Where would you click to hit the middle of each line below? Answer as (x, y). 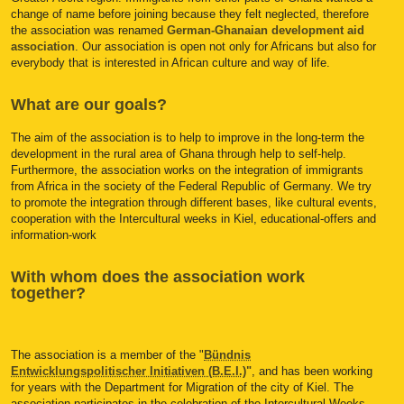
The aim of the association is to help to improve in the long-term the (188, 138)
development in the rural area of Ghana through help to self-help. (179, 154)
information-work (54, 235)
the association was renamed (89, 30)
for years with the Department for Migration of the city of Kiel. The (182, 388)
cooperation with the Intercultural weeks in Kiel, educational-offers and (193, 219)
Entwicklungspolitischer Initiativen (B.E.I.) (129, 372)
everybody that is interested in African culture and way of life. (170, 62)
